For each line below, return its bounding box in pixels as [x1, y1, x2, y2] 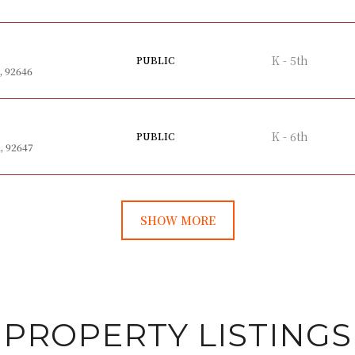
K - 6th [272, 128, 308, 145]
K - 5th [272, 52, 308, 69]
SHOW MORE [139, 212, 216, 228]
